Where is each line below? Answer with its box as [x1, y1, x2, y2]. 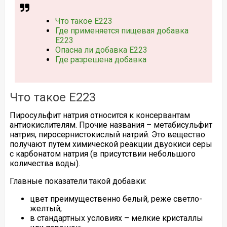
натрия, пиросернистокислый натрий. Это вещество [9, 129, 205, 139]
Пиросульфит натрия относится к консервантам [9, 110, 190, 120]
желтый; [29, 203, 62, 213]
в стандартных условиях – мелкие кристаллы [29, 213, 203, 223]
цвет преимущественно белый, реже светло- [29, 194, 202, 204]
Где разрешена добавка [55, 55, 146, 64]
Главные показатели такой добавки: [9, 176, 146, 186]
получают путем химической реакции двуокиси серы [9, 139, 212, 149]
